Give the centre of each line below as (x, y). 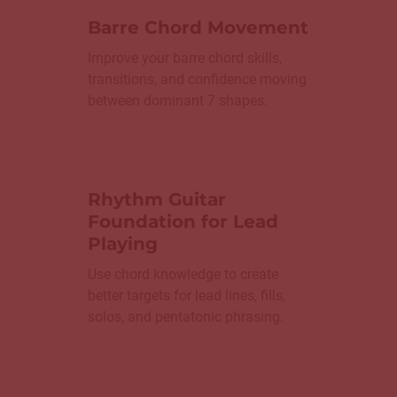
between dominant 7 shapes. (178, 101)
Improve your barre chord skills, (185, 58)
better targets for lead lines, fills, (187, 296)
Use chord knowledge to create (183, 275)
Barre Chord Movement (198, 28)
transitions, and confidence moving (197, 80)
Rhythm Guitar (157, 200)
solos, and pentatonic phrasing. (186, 317)
